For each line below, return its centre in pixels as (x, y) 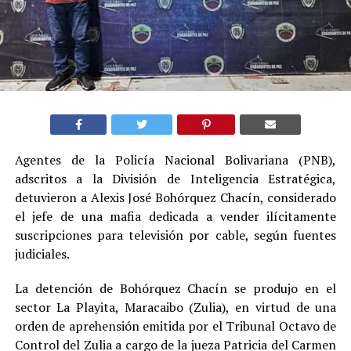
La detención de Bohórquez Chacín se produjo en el (175, 288)
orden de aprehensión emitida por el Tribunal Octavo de (175, 326)
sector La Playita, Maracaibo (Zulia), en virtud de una (175, 307)
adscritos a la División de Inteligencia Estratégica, (175, 178)
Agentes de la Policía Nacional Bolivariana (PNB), (175, 159)
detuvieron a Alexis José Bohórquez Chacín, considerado (175, 197)
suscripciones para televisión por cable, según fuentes (175, 235)
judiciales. (42, 253)
